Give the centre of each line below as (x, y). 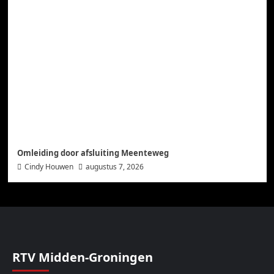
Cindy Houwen (49, 167)
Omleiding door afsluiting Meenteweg (93, 153)
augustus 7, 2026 (114, 167)
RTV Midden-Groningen (83, 257)
